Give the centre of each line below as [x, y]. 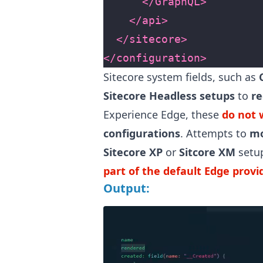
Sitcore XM [207, 152]
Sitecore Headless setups [169, 96]
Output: [127, 188]
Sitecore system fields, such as [181, 77]
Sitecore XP [133, 152]
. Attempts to [215, 134]
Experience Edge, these [163, 115]
